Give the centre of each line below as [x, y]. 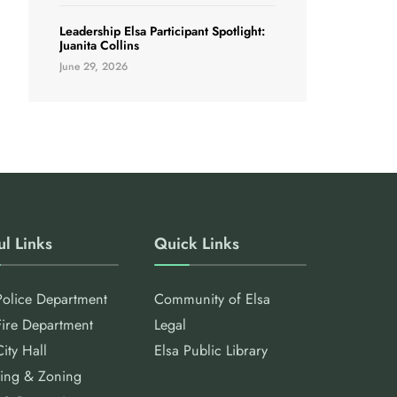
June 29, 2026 [93, 66]
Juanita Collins [99, 45]
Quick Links [196, 243]
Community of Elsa [212, 299]
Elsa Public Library [210, 350]
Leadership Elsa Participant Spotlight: [162, 31]
